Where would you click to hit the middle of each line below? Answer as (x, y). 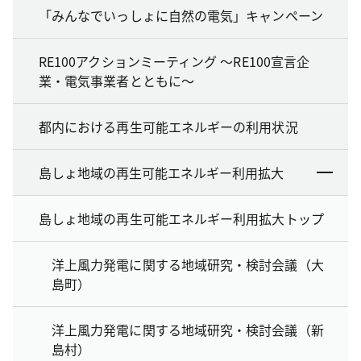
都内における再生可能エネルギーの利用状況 (168, 126)
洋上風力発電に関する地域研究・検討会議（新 (188, 329)
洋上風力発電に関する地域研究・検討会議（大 (188, 264)
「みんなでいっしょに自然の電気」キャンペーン (181, 15)
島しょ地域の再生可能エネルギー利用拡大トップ (181, 218)
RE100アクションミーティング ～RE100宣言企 (174, 61)
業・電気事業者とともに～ (116, 80)
